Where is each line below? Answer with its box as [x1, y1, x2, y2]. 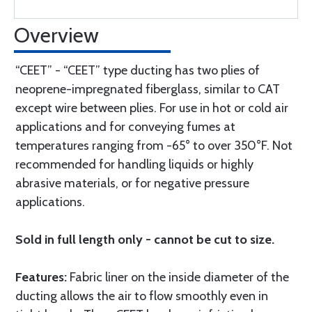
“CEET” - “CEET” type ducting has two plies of [15, 63, 260, 78]
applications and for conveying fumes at [15, 119, 235, 134]
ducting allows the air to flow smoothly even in [15, 288, 268, 304]
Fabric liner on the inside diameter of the [67, 270, 289, 285]
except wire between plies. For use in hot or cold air [15, 100, 288, 116]
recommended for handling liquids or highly [15, 157, 253, 172]
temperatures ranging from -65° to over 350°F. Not [15, 138, 292, 153]
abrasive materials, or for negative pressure [15, 175, 249, 191]
